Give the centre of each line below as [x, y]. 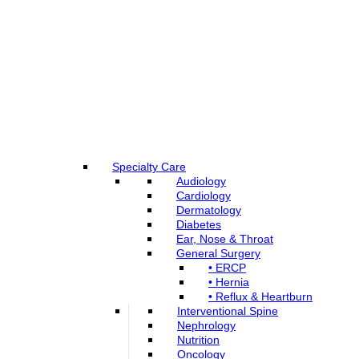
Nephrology [206, 325]
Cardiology [204, 195]
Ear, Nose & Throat [225, 238]
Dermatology [209, 210]
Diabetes [199, 224]
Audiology [201, 181]
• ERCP [227, 267]
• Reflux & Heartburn [260, 296]
